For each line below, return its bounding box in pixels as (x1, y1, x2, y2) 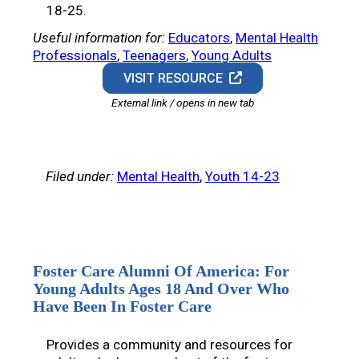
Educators (168, 30, 230, 46)
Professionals (33, 47, 117, 64)
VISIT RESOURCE (123, 71, 230, 87)
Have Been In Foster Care (33, 297, 212, 316)
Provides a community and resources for (46, 337, 292, 353)
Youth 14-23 (205, 168, 280, 185)
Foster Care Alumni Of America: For (33, 262, 289, 280)
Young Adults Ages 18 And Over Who (33, 280, 289, 298)
